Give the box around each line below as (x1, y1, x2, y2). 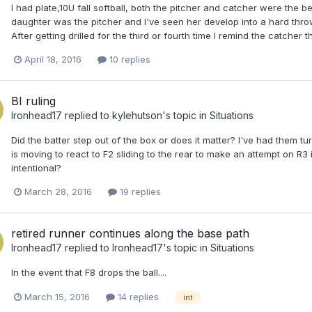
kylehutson (112, 109, 162, 122)
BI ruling (11, 94, 56, 109)
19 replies (117, 186, 161, 198)
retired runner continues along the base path (11, 226, 249, 241)
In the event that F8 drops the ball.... (11, 267, 166, 279)
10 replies (107, 54, 150, 65)
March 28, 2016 (24, 186, 92, 198)
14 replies (115, 291, 159, 303)
